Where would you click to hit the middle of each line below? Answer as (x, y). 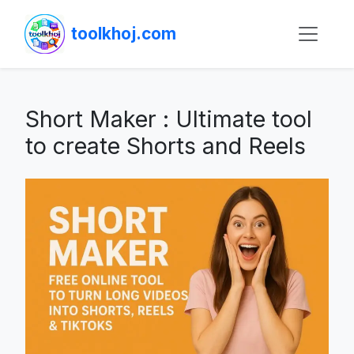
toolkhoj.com (123, 34)
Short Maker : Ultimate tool (169, 119)
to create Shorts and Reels (166, 145)
